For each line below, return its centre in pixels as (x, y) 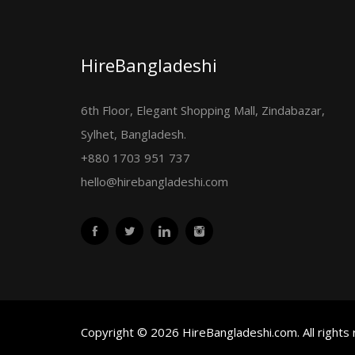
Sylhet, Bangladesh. (134, 134)
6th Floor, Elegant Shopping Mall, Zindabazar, (203, 110)
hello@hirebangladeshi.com (155, 181)
